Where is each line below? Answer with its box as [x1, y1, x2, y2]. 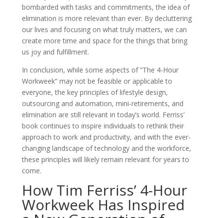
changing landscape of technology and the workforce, [21, 144, 191, 153]
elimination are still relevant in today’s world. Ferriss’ [21, 110, 184, 119]
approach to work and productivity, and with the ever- [21, 132, 191, 142]
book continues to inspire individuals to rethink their [21, 121, 184, 130]
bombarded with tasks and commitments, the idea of [21, 2, 190, 12]
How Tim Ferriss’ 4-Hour [21, 180, 187, 200]
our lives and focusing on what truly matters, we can [21, 25, 187, 34]
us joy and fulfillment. [21, 47, 89, 56]
